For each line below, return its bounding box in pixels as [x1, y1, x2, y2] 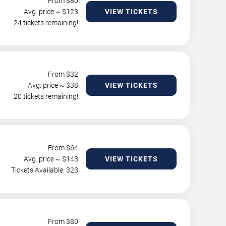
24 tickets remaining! [14, 19, 78, 27]
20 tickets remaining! [14, 92, 78, 101]
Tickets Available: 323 [11, 166, 78, 175]
